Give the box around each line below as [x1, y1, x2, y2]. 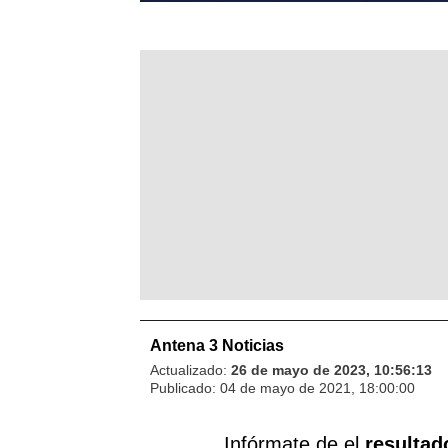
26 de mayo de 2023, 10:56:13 [231, 361, 432, 378]
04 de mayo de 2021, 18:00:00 [220, 379, 415, 396]
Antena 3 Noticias [150, 336, 284, 354]
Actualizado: [150, 361, 231, 378]
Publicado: [150, 379, 220, 396]
